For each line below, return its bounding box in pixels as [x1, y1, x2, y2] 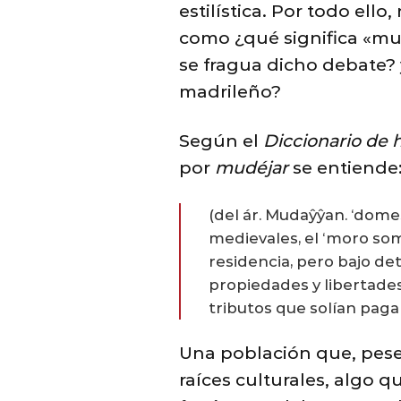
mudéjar [214, 157, 288, 179]
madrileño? [178, 81, 281, 103]
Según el [178, 130, 263, 152]
